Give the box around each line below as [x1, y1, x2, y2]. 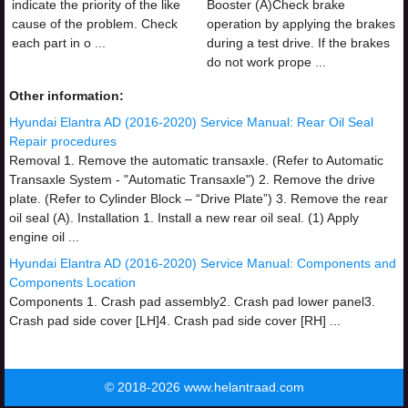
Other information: [9, 88, 124, 103]
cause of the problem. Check [12, 16, 178, 31]
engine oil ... [9, 229, 79, 244]
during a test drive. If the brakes [207, 36, 390, 50]
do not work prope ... [207, 55, 326, 69]
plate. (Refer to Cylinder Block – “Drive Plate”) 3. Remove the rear [9, 191, 388, 206]
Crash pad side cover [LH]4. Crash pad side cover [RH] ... [9, 313, 341, 328]
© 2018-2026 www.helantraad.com [104, 380, 304, 394]
